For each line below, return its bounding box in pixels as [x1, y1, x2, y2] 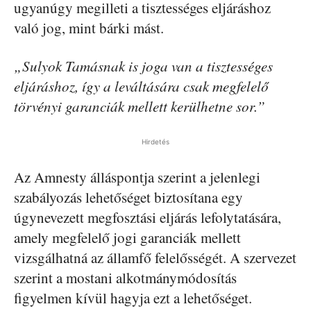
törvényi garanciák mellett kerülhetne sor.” [14, 96, 265, 116]
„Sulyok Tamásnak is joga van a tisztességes [14, 56, 273, 76]
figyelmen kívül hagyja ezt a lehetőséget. [14, 288, 252, 308]
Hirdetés [142, 137, 169, 146]
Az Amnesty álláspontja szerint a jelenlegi [14, 167, 260, 187]
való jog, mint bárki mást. [14, 18, 164, 37]
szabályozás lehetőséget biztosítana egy [14, 187, 243, 207]
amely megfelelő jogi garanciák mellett [14, 228, 241, 247]
